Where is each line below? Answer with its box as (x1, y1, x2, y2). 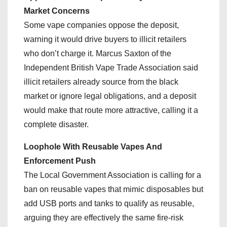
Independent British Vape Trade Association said (24, 63, 198, 72)
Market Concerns (24, 6, 90, 15)
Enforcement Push (24, 156, 96, 165)
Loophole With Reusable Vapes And (24, 142, 162, 151)
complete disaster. (24, 120, 89, 129)
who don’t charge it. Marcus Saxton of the (24, 49, 171, 58)
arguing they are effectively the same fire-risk (24, 213, 183, 222)
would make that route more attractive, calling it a (24, 105, 198, 115)
